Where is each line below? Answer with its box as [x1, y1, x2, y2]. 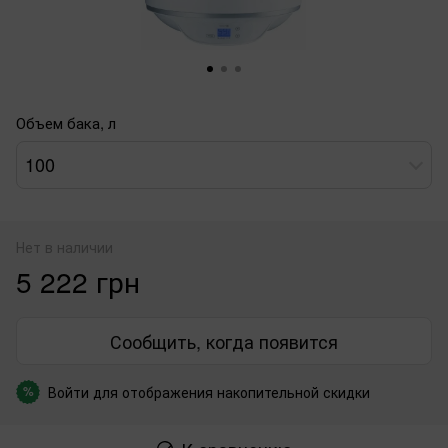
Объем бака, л [16, 111, 116, 133]
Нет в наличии [16, 236, 113, 257]
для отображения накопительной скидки [89, 381, 370, 402]
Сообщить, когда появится [110, 327, 338, 354]
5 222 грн [16, 260, 140, 301]
